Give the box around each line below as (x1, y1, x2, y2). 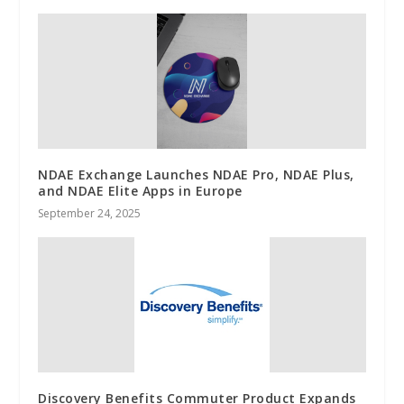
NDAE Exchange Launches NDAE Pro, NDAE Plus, (38, 165, 354, 183)
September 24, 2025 (38, 205, 142, 221)
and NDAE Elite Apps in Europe (38, 181, 243, 199)
